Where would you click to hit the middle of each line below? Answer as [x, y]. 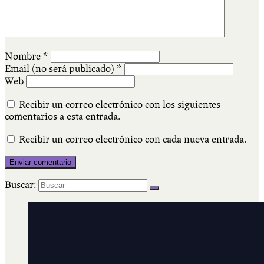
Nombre [24, 57]
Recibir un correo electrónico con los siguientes [120, 105]
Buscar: [20, 185]
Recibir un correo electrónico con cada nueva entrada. [133, 140]
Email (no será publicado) [61, 69]
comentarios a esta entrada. [62, 117]
